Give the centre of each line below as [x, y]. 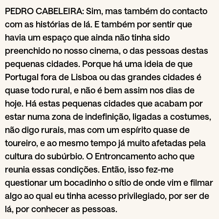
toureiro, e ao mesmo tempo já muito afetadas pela [105, 142]
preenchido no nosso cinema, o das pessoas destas [107, 50]
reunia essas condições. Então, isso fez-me [89, 169]
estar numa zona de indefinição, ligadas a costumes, [108, 116]
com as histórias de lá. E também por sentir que [99, 24]
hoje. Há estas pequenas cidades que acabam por [104, 103]
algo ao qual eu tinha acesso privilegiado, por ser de [107, 195]
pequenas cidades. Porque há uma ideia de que [99, 63]
